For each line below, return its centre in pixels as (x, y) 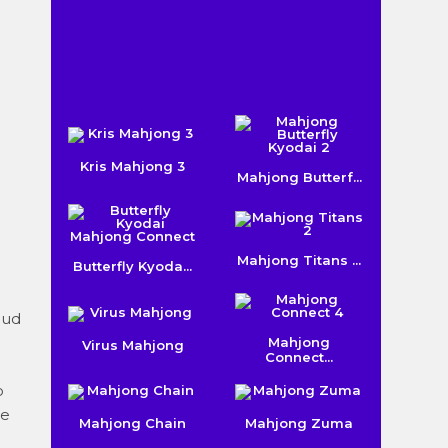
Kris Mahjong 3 (133, 165)
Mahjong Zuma (299, 423)
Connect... (299, 357)
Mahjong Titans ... (299, 259)
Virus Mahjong (132, 344)
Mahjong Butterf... (299, 177)
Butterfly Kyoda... (133, 266)
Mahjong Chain (133, 423)
